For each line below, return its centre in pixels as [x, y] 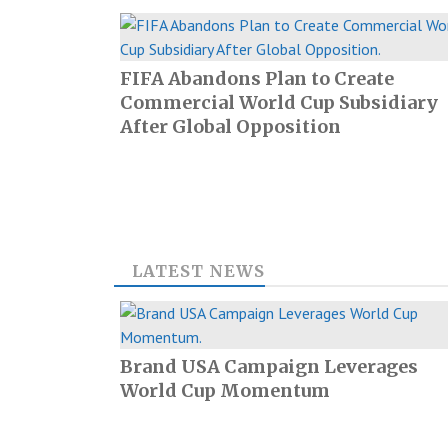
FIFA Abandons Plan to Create [257, 78]
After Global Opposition [230, 126]
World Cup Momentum [225, 390]
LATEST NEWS [198, 271]
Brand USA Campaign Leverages [269, 366]
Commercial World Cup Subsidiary [279, 102]
